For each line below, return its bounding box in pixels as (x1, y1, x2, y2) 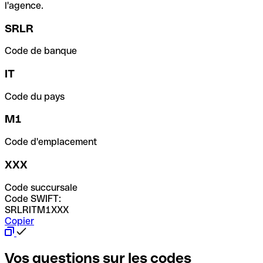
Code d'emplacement (5, 136, 97, 148)
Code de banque (5, 45, 77, 57)
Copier (5, 215, 34, 227)
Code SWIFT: (5, 193, 61, 204)
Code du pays (5, 90, 65, 102)
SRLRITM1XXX (5, 204, 69, 215)
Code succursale (5, 181, 77, 193)
